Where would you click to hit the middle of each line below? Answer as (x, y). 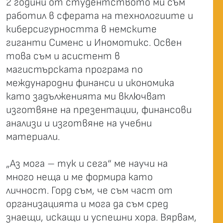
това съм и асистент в (63, 56)
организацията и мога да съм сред (87, 204)
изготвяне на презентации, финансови (99, 110)
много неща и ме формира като (79, 177)
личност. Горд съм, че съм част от (89, 190)
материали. (33, 137)
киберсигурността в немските (81, 29)
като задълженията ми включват (86, 96)
